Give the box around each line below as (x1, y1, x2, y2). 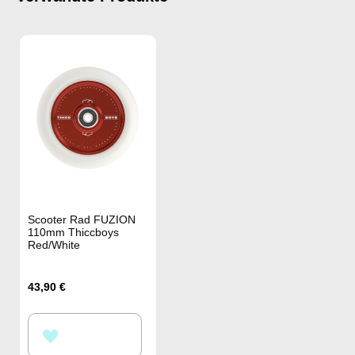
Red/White (28, 238, 80, 251)
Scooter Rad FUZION (28, 212, 136, 226)
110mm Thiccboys (28, 225, 119, 239)
